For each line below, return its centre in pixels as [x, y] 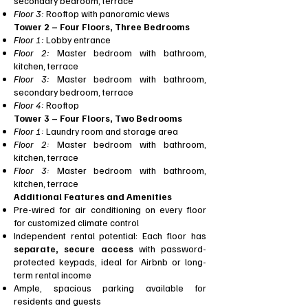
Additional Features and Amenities [93, 196]
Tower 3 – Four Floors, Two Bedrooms [98, 118]
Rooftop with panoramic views [107, 13]
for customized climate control [76, 222]
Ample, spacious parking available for [110, 288]
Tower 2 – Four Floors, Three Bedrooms [102, 26]
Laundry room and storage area [111, 131]
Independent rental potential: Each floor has [110, 235]
